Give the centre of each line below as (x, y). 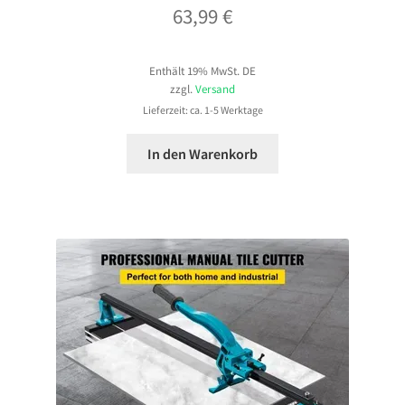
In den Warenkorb (202, 153)
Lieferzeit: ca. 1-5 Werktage (202, 109)
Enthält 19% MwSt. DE (202, 70)
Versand (215, 88)
